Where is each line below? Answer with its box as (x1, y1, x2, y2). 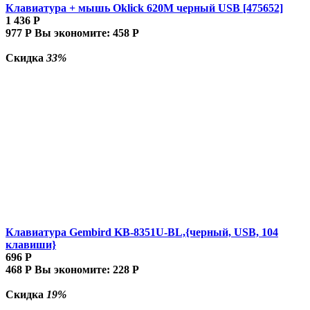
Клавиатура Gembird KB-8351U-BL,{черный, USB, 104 (6, 226, 278, 238)
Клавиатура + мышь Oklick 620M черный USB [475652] (6, 1, 283, 14)
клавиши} (6, 238, 56, 250)
